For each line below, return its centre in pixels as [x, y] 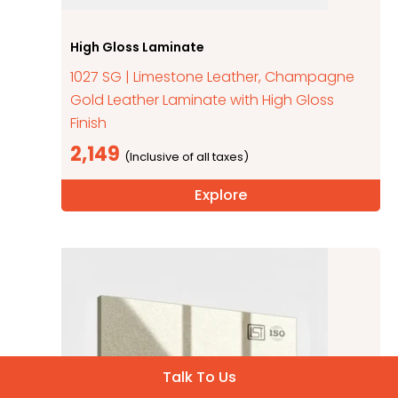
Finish [89, 123]
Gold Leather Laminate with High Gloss [203, 99]
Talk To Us [199, 377]
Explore [221, 195]
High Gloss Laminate [138, 47]
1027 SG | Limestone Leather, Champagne [213, 76]
